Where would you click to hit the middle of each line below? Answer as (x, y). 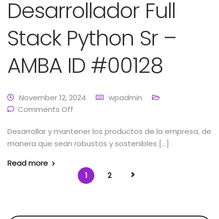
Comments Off (45, 109)
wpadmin (125, 98)
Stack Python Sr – (92, 38)
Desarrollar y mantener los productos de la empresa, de (109, 131)
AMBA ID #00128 (85, 66)
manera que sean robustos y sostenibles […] (88, 143)
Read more (28, 163)
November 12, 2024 (53, 98)
